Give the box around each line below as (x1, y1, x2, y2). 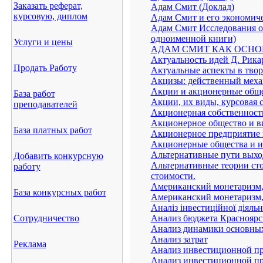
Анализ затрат (150, 234, 208, 244)
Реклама (13, 239, 46, 249)
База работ (13, 89, 55, 99)
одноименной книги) (150, 33, 236, 43)
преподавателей (13, 99, 77, 109)
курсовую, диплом (13, 11, 87, 21)
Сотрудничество (13, 213, 79, 223)
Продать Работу (13, 63, 77, 73)
